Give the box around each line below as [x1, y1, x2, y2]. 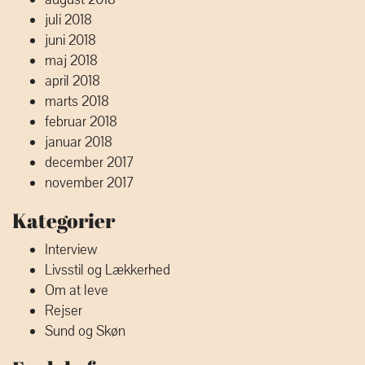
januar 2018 [45, 133, 112, 152]
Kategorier [12, 207, 115, 234]
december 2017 [45, 153, 134, 172]
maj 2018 [45, 51, 98, 70]
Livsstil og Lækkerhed [45, 261, 170, 279]
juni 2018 [45, 31, 96, 50]
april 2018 [45, 72, 100, 90]
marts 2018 [45, 92, 109, 111]
